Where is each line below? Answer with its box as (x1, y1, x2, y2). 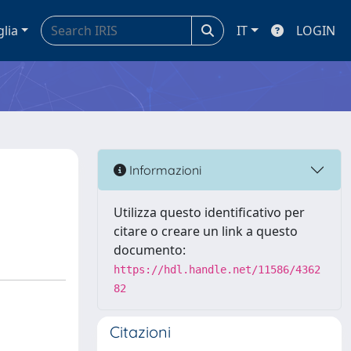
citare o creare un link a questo (114, 223, 298, 240)
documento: (114, 241, 186, 259)
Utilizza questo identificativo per (114, 204, 305, 221)
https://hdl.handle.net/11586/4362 (114, 263, 320, 276)
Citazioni (110, 322, 171, 342)
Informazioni (126, 161, 201, 178)
